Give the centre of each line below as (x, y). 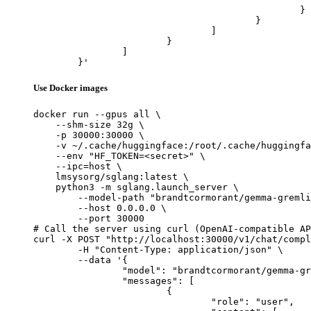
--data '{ (56, 260)
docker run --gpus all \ (97, 114)
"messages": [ (78, 280)
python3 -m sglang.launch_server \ (136, 187)
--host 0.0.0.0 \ (100, 208)
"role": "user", (122, 301)
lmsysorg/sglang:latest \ (111, 176)
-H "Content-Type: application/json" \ (56, 249)
